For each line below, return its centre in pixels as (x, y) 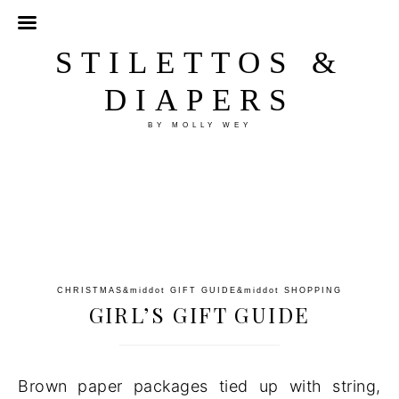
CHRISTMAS (90, 290)
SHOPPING (313, 290)
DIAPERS (199, 100)
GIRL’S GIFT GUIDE (199, 314)
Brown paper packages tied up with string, (199, 386)
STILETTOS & (199, 63)
